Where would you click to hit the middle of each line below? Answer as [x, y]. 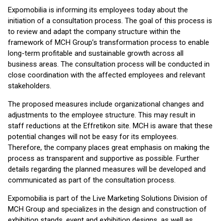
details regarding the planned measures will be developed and [107, 169]
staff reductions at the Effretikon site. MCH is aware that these [110, 126]
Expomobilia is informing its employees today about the [98, 10]
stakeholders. [31, 86]
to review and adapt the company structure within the [94, 32]
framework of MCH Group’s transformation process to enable [109, 42]
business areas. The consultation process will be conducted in [109, 64]
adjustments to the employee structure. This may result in [102, 115]
